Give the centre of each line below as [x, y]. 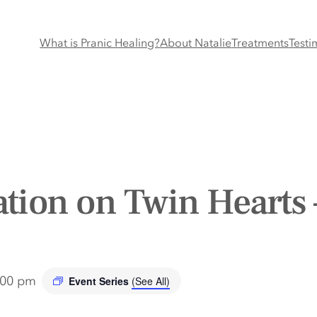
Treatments [260, 42]
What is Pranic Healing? [100, 42]
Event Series [100, 281]
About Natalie [196, 42]
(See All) [151, 281]
